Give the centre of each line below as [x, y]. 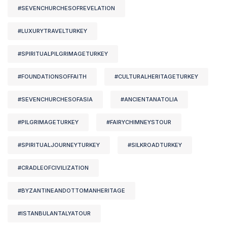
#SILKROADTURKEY [155, 145]
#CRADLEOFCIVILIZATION [53, 168]
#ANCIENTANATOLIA [149, 100]
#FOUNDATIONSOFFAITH [52, 77]
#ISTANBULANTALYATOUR [54, 214]
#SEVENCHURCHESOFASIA [55, 100]
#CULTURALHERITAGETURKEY [156, 77]
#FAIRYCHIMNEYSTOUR [139, 122]
